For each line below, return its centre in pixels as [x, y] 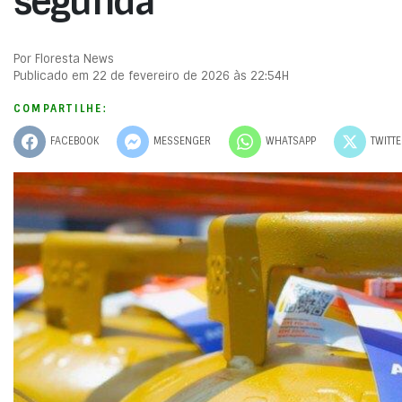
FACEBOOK [74, 141]
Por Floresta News [64, 58]
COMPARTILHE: [61, 108]
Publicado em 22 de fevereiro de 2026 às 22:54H [151, 75]
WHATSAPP [291, 141]
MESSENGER [182, 141]
